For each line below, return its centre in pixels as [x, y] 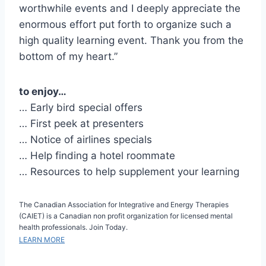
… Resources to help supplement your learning [129, 172]
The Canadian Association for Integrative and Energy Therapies [124, 205]
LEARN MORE [42, 240]
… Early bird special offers [81, 107]
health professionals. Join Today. [73, 227]
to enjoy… [43, 91]
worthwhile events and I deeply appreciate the [130, 8]
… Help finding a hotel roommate [97, 156]
